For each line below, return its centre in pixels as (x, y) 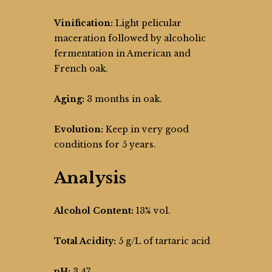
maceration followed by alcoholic (130, 38)
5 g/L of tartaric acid (163, 241)
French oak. (81, 69)
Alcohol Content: (94, 211)
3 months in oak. (123, 99)
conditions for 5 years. (105, 144)
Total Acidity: (85, 241)
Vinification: (83, 23)
